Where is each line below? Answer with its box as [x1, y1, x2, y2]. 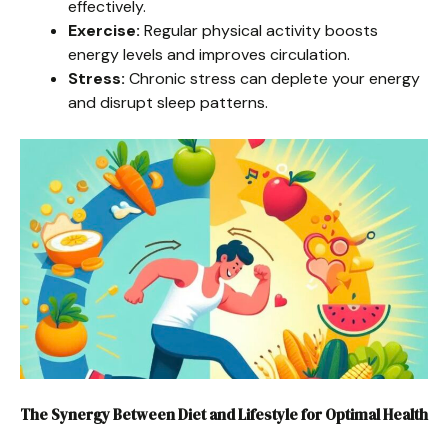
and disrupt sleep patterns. [68, 91, 268, 113]
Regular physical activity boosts [140, 19, 378, 41]
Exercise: [68, 19, 140, 41]
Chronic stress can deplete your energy [125, 67, 420, 89]
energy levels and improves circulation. [68, 43, 350, 65]
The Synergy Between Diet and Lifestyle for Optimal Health [20, 403, 428, 425]
